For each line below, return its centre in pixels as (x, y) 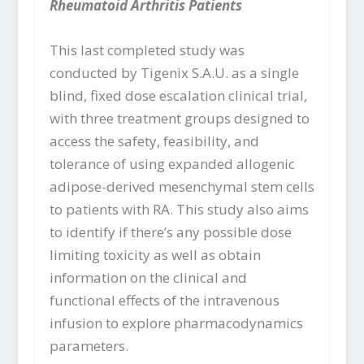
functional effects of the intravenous (164, 300)
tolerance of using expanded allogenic (172, 163)
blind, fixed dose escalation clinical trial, (178, 95)
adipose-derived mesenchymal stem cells (182, 186)
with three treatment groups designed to (179, 118)
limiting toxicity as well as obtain (155, 254)
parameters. (89, 345)
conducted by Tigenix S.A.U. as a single (174, 72)
